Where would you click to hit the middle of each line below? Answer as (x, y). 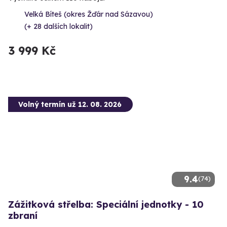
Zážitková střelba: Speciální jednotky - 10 (106, 204)
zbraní (23, 215)
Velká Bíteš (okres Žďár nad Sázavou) (89, 14)
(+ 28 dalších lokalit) (59, 26)
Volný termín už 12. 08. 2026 (70, 104)
